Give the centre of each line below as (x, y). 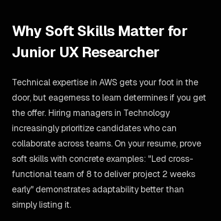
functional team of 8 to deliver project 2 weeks (104, 174)
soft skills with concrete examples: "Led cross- (103, 159)
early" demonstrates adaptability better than (98, 189)
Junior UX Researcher (86, 52)
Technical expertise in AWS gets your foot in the (105, 82)
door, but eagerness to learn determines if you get (109, 97)
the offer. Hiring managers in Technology (91, 113)
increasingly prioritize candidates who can (94, 128)
